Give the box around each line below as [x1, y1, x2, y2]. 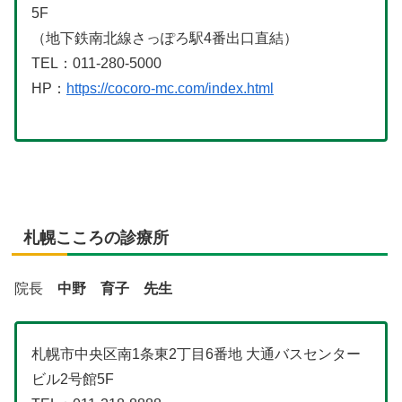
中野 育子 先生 [57, 280, 172, 296]
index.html [208, 81, 274, 97]
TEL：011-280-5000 [31, 56, 162, 72]
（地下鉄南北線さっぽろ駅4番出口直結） [31, 31, 298, 47]
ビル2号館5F [31, 371, 114, 387]
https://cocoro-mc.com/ [66, 81, 208, 97]
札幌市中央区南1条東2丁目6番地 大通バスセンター [31, 345, 361, 362]
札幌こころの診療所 [23, 229, 169, 248]
